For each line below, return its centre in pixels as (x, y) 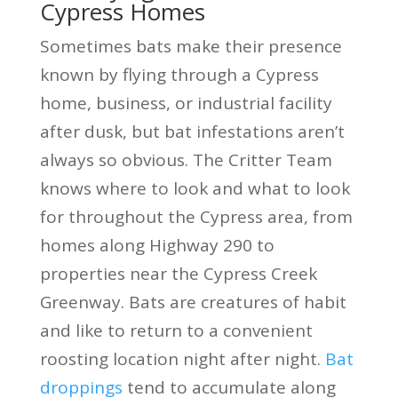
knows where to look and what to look (195, 188)
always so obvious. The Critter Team (186, 159)
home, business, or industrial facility (186, 103)
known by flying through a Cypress (179, 74)
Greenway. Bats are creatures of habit (193, 302)
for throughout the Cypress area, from (196, 216)
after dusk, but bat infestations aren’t (192, 131)
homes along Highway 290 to (157, 245)
